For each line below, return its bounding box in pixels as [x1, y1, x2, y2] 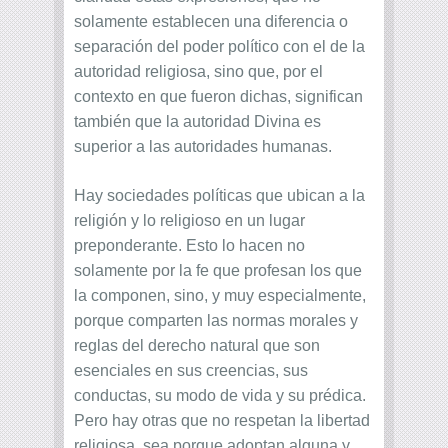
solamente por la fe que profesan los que [74, 262, 362, 280]
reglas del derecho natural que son [74, 337, 320, 355]
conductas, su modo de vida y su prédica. [74, 387, 366, 405]
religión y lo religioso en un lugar [74, 212, 305, 230]
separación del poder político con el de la [74, 38, 365, 56]
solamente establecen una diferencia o [74, 13, 348, 31]
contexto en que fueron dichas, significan [74, 88, 363, 106]
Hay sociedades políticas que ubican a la [74, 187, 365, 205]
